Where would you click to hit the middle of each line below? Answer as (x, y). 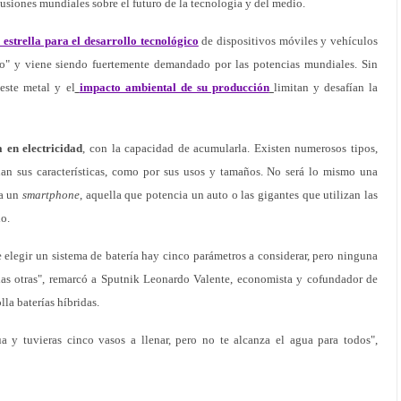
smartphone (51, 195)
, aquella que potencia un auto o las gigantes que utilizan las (229, 195)
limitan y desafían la (326, 87)
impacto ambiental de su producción (174, 87)
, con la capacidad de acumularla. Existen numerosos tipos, (230, 148)
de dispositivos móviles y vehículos (288, 41)
